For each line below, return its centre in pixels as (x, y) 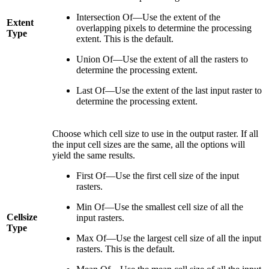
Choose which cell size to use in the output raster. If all (155, 134)
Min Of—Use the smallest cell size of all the (160, 207)
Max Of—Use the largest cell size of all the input (169, 238)
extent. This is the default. (125, 39)
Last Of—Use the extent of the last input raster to (169, 91)
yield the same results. (94, 156)
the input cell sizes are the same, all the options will (149, 145)
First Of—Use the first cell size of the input (158, 176)
